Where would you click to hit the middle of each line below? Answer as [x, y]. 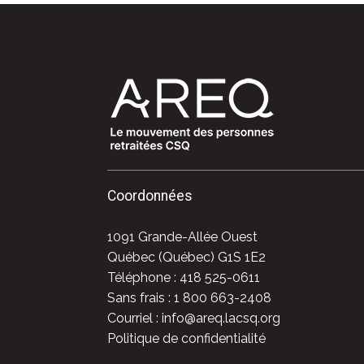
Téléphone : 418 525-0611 [184, 278]
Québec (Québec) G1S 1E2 [186, 258]
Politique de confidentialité [186, 339]
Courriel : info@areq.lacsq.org [194, 318]
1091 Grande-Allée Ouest [182, 237]
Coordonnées [150, 196]
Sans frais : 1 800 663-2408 [189, 298]
